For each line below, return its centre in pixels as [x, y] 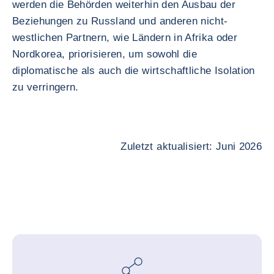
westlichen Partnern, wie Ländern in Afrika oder [125, 38]
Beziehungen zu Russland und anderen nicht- [120, 21]
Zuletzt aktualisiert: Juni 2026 [191, 146]
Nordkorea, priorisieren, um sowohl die [105, 54]
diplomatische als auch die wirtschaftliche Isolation [134, 71]
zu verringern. [46, 87]
